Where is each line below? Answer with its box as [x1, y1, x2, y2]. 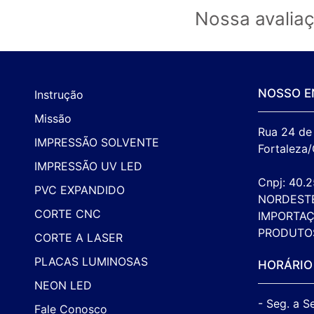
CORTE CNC [34, 206, 101, 221]
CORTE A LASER [34, 230, 123, 245]
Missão [34, 111, 71, 125]
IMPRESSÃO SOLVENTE [34, 135, 159, 149]
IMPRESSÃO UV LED [34, 158, 142, 173]
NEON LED [34, 278, 92, 292]
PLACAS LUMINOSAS [34, 254, 148, 268]
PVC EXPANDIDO [34, 182, 125, 197]
